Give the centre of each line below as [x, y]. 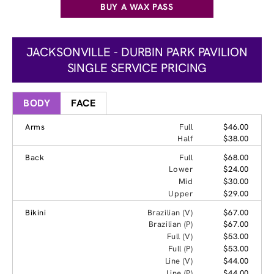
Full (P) [180, 249]
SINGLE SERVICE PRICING [137, 68]
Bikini [36, 213]
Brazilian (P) [171, 224]
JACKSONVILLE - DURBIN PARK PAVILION [137, 52]
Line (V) [179, 261]
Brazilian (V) [170, 213]
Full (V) [180, 237]
